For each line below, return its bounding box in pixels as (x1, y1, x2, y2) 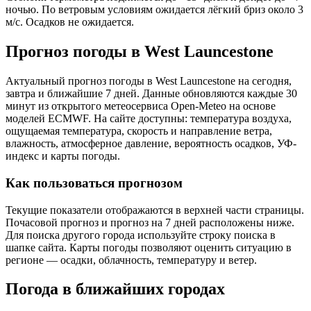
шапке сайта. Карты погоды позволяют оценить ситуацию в (6, 241, 292, 253)
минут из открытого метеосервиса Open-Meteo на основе (6, 100, 276, 112)
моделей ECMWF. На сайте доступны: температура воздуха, (6, 112, 292, 125)
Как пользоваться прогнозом (6, 175, 183, 190)
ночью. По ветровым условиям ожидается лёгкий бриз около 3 (6, 3, 303, 16)
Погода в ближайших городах (6, 280, 225, 299)
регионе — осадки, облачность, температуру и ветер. (6, 253, 257, 266)
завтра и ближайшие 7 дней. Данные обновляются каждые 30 (6, 87, 297, 100)
